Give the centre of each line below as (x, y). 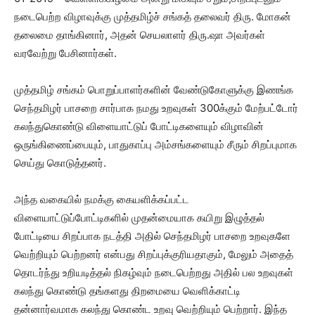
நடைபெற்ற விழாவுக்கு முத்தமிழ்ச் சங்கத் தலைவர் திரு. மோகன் (153, 17)
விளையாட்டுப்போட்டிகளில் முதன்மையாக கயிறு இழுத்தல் (139, 218)
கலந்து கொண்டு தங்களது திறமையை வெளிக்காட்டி (127, 291)
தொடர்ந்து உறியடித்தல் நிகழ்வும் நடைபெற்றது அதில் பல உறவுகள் (154, 272)
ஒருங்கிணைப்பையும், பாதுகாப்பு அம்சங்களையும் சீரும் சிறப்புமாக (155, 144)
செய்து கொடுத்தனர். (60, 163)
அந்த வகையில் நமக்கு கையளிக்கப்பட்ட (102, 199)
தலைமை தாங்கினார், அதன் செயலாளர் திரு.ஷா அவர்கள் (140, 35)
